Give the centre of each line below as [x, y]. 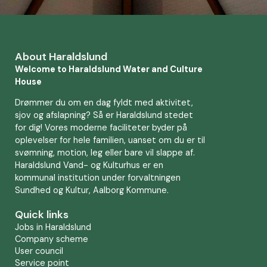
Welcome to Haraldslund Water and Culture [109, 69]
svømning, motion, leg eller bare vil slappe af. [105, 153]
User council [39, 251]
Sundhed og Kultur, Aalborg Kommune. [92, 190]
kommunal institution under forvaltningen [98, 178]
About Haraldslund [61, 57]
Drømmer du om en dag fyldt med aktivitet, [104, 103]
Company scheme [52, 239]
